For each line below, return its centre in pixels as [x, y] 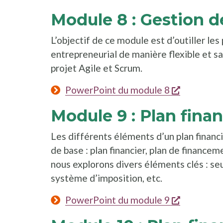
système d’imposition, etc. [107, 178]
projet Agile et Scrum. [97, 68]
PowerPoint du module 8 [117, 90]
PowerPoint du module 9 [117, 200]
